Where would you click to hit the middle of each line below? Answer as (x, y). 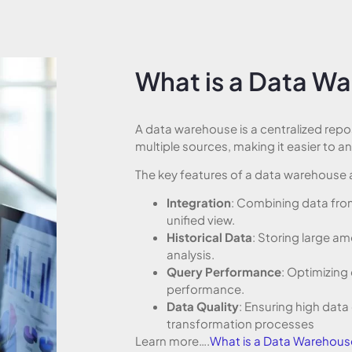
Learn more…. (172, 341)
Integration (199, 203)
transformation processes (240, 324)
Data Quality (203, 306)
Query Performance (224, 272)
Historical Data (209, 237)
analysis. (191, 255)
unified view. (201, 220)
